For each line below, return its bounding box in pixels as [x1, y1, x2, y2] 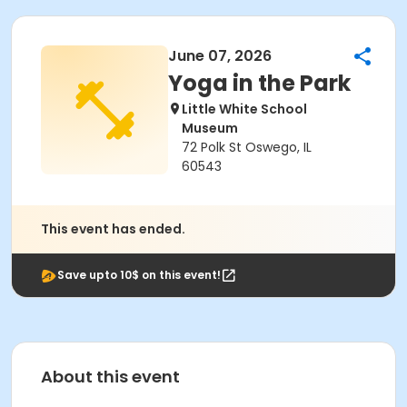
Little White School [182, 100, 307, 118]
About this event [41, 365, 180, 388]
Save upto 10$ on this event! [57, 267, 221, 283]
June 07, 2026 [168, 45, 272, 66]
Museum [182, 119, 238, 137]
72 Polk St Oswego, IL [182, 138, 312, 156]
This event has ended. [41, 220, 185, 238]
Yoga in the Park [168, 68, 351, 98]
